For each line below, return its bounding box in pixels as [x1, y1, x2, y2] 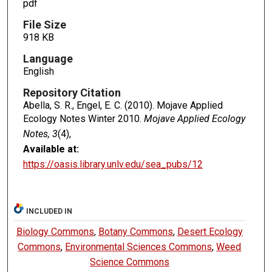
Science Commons [89, 256, 169, 268]
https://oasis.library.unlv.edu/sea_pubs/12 [22, 158, 203, 171]
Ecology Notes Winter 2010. [22, 113, 144, 125]
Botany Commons [98, 225, 173, 237]
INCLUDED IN [26, 206, 73, 216]
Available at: [22, 143, 79, 155]
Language [22, 52, 73, 66]
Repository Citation [22, 86, 121, 100]
